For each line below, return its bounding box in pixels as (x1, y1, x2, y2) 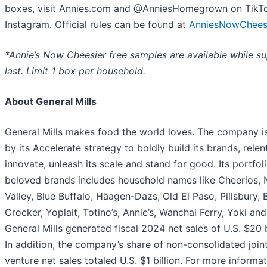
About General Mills (5, 95, 97, 107)
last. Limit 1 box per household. (5, 64, 145, 77)
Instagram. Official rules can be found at (5, 18, 189, 30)
